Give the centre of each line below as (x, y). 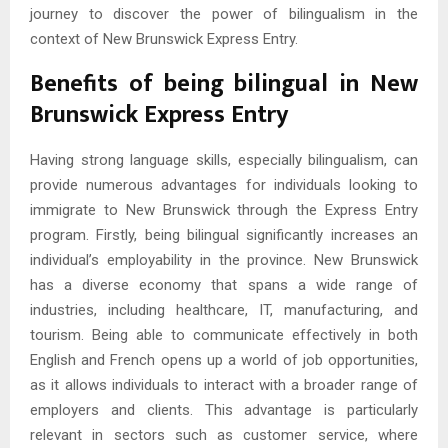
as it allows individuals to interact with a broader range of (224, 385)
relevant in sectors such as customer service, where (224, 435)
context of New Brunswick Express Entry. (164, 39)
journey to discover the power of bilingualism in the (224, 14)
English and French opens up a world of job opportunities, (224, 360)
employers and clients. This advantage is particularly (224, 410)
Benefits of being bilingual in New (224, 84)
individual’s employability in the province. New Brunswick (224, 260)
